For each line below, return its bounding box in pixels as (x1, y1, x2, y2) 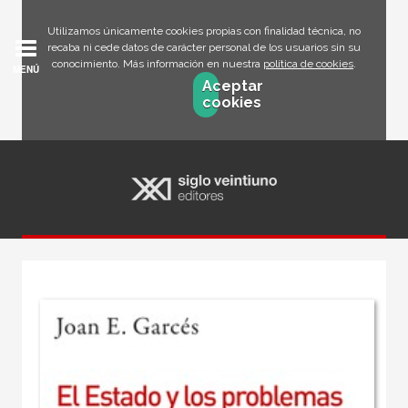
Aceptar (201, 77, 263, 95)
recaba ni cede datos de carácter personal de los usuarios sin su (47, 41, 361, 54)
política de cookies (263, 57, 353, 70)
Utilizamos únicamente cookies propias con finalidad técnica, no (47, 25, 361, 37)
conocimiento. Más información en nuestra (52, 57, 263, 70)
